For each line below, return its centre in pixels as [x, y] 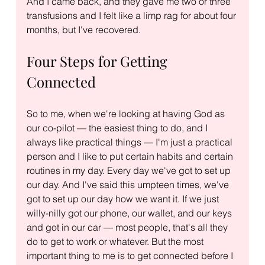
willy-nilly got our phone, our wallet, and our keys [130, 213]
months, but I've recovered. [83, 29]
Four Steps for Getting [98, 61]
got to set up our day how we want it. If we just [124, 198]
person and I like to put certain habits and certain [131, 156]
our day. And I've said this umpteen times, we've [129, 184]
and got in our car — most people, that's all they [128, 227]
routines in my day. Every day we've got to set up [130, 170]
